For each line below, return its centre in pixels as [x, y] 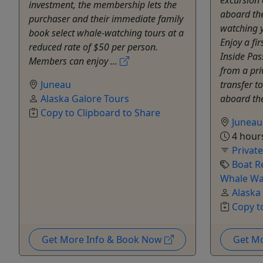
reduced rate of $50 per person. [93, 47]
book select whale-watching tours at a [106, 33]
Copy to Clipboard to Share [100, 112]
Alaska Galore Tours [85, 98]
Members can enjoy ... [74, 61]
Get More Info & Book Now [103, 239]
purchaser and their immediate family [106, 18]
